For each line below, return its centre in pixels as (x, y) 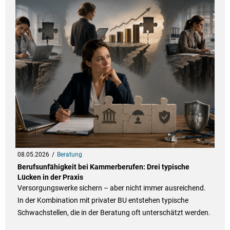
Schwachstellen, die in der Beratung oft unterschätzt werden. (114, 213)
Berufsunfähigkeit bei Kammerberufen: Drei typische (103, 167)
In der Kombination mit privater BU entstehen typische (103, 200)
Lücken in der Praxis (50, 177)
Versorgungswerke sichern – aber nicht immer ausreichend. (111, 188)
